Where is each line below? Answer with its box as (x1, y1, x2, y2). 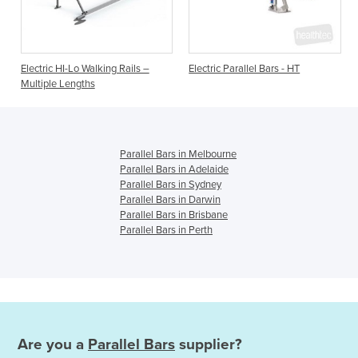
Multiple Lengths (20, 78, 95, 91)
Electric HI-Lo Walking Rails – (20, 62, 149, 76)
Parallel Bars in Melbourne (120, 148, 237, 161)
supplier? (175, 335, 242, 353)
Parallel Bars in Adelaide (120, 163, 229, 177)
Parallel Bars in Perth (120, 224, 213, 237)
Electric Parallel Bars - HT (189, 62, 300, 76)
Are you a (18, 335, 88, 353)
